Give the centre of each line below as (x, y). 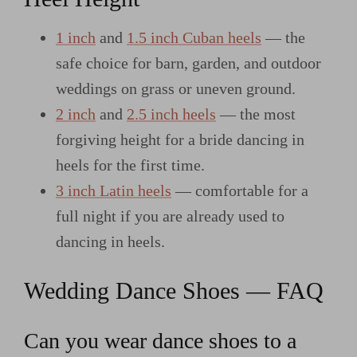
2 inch (76, 114)
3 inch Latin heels (114, 190)
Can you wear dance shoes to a (160, 340)
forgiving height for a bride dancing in (180, 139)
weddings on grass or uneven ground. (176, 88)
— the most (256, 114)
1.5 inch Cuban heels (194, 37)
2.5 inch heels (171, 114)
